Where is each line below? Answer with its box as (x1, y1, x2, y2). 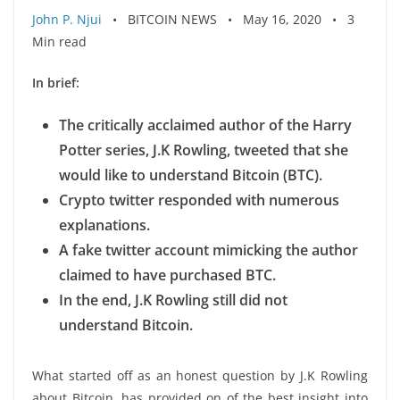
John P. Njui (32, 11, 102, 28)
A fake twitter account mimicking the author (59, 240, 358, 260)
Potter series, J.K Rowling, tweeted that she (59, 140, 348, 160)
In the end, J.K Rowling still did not (59, 290, 287, 310)
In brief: (32, 74, 79, 91)
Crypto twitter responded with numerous (59, 190, 339, 210)
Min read (32, 33, 87, 50)
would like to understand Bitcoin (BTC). (59, 165, 322, 185)
